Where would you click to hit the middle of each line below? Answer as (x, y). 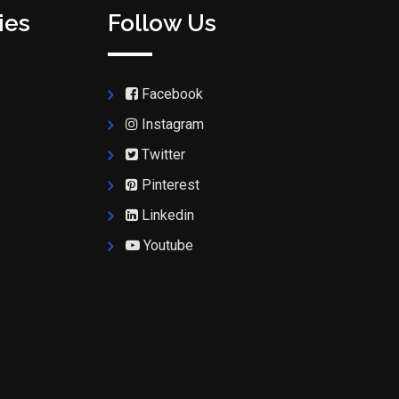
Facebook (172, 94)
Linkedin (168, 215)
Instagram (173, 124)
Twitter (163, 155)
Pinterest (171, 185)
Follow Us (162, 23)
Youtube (168, 245)
